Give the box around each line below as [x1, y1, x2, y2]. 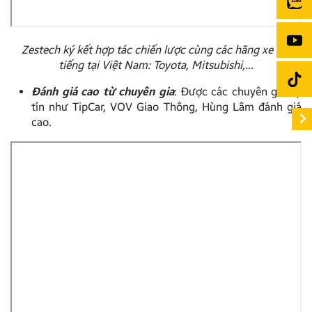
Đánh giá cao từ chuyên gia [31, 85, 174, 99]
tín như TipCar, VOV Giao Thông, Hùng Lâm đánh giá [31, 100, 302, 114]
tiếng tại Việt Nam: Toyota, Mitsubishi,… [58, 58, 253, 72]
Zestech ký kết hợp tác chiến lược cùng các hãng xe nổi [21, 43, 291, 57]
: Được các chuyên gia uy [174, 85, 302, 99]
